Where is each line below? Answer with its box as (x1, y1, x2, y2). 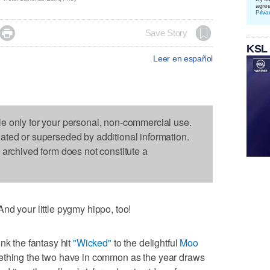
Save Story (145, 28, 187, 38)
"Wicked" (73, 235, 111, 250)
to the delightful (111, 235, 180, 250)
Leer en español (153, 53, 213, 63)
